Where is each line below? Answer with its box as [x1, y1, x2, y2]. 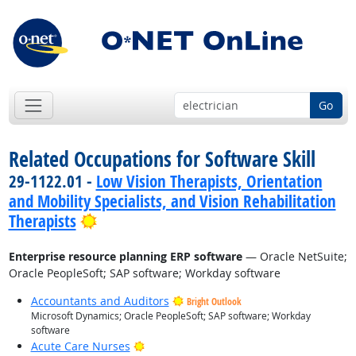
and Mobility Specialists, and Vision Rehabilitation [8, 190, 336, 213]
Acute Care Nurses [30, 339, 130, 354]
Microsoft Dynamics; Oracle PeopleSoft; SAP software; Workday [30, 309, 311, 323]
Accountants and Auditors [30, 293, 169, 309]
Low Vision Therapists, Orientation [95, 170, 323, 193]
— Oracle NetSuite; [242, 249, 347, 265]
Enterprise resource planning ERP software [8, 249, 242, 265]
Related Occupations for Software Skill [8, 145, 315, 174]
